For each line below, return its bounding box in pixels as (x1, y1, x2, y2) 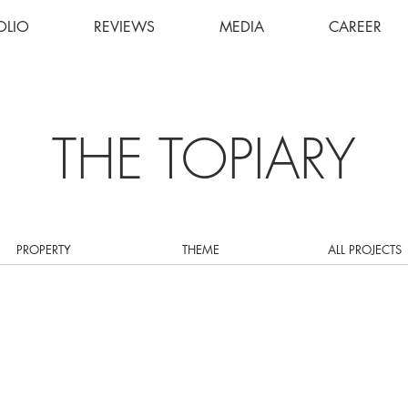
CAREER (329, 17, 382, 36)
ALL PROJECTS (327, 241, 402, 258)
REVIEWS (94, 17, 155, 36)
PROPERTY (16, 241, 71, 258)
